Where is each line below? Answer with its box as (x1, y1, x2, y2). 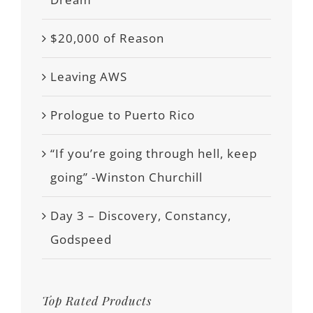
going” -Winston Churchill (50, 168, 203, 185)
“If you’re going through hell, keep (50, 145, 257, 161)
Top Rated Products (42, 292, 152, 308)
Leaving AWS (50, 68, 127, 85)
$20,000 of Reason (50, 29, 164, 46)
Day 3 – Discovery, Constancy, (50, 207, 231, 224)
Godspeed (50, 231, 112, 247)
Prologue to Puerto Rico (50, 106, 195, 123)
